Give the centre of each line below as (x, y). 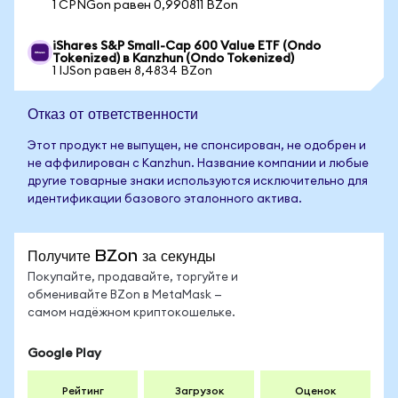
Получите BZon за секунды (122, 255)
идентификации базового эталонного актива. (165, 199)
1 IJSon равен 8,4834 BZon (132, 71)
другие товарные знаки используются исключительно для (198, 182)
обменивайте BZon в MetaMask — (125, 295)
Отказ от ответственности (113, 113)
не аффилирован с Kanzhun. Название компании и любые (198, 164)
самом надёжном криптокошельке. (131, 313)
